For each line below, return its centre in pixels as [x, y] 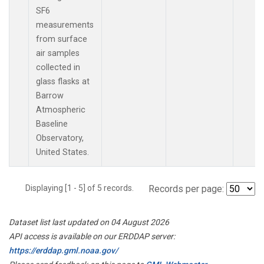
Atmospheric [61, 110]
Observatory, [60, 138]
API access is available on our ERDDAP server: [92, 236]
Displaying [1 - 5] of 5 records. [83, 188]
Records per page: [186, 189]
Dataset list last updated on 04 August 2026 [89, 222]
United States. [62, 152]
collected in [58, 67]
